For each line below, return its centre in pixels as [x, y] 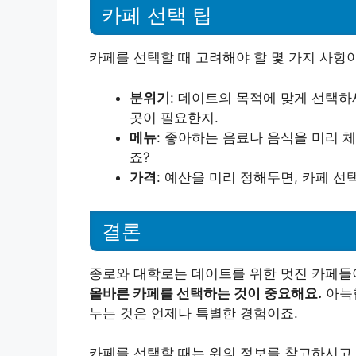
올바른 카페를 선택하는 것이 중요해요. [205, 293]
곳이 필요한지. [174, 117]
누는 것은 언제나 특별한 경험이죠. [193, 313]
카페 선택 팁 [157, 15]
